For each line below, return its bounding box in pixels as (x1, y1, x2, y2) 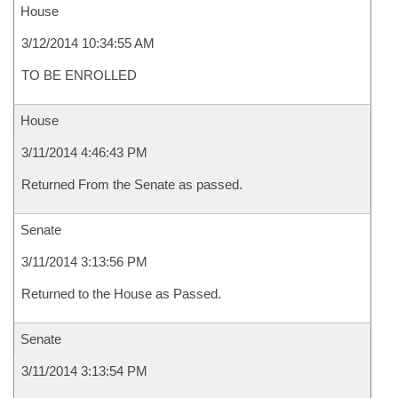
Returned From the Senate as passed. (21, 177, 243, 192)
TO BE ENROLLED (21, 68, 137, 83)
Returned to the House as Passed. (21, 286, 221, 301)
